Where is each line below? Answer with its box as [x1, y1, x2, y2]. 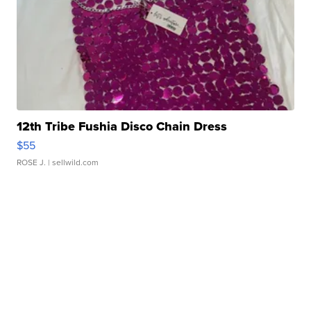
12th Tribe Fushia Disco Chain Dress [17, 117, 228, 135]
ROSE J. [17, 155, 47, 169]
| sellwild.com [46, 155, 99, 169]
